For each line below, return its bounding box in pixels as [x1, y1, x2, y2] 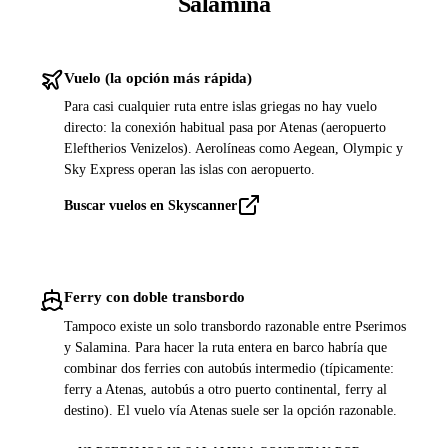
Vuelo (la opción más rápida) [64, 68, 252, 86]
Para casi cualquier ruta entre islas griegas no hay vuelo [64, 98, 377, 114]
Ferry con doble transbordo [64, 288, 245, 306]
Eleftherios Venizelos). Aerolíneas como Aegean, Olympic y [64, 140, 403, 156]
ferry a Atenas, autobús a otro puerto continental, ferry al [64, 381, 387, 397]
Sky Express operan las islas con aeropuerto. [64, 161, 315, 177]
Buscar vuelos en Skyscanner [64, 197, 237, 213]
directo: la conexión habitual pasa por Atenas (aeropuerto [64, 119, 386, 135]
